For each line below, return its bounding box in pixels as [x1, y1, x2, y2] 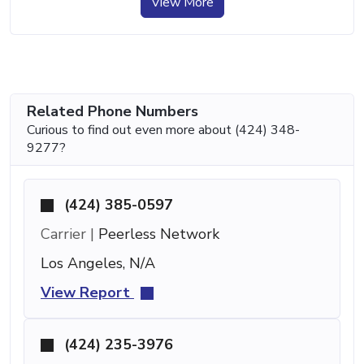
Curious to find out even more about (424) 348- [27, 120, 300, 139]
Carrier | [41, 223, 94, 244]
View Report [41, 282, 134, 302]
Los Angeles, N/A [41, 253, 155, 273]
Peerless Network [94, 223, 219, 244]
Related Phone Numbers [27, 101, 198, 121]
